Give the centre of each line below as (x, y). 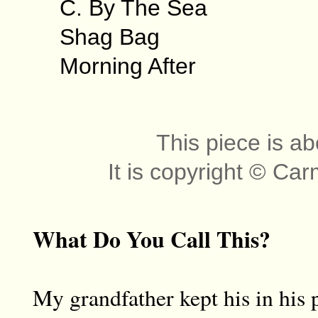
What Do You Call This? (151, 240)
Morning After (127, 66)
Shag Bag (109, 37)
